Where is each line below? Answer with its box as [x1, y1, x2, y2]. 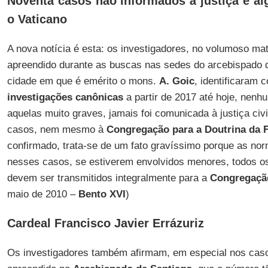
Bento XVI [78, 188, 126, 200]
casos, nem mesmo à [7, 124, 106, 135]
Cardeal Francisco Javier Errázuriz [7, 217, 204, 230]
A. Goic [159, 75, 194, 87]
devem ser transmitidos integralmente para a [7, 172, 210, 184]
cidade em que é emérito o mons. [7, 75, 159, 87]
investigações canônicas [7, 92, 123, 103]
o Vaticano [7, 13, 67, 26]
